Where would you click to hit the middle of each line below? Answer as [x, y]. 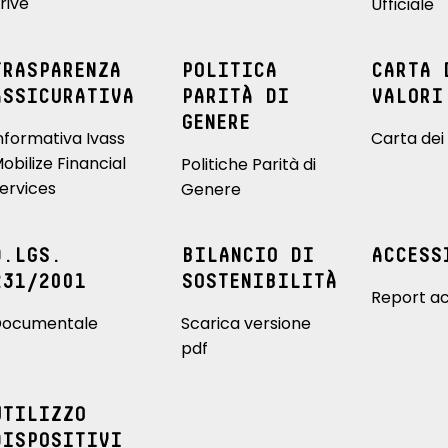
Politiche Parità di [248, 165]
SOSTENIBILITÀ [258, 282]
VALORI [407, 97]
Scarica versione [245, 324]
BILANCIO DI [247, 256]
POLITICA [228, 71]
